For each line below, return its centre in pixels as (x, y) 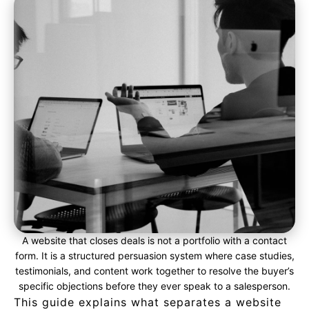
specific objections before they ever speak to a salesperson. (154, 286)
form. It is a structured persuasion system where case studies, (154, 256)
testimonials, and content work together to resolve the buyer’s (154, 271)
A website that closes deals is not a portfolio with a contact (154, 240)
